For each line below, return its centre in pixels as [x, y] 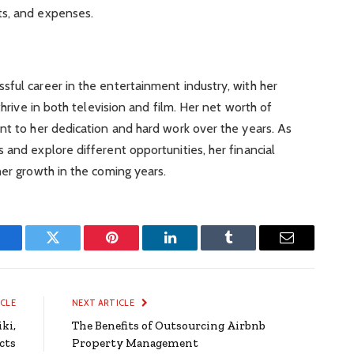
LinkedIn [195, 249]
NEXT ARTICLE [104, 303]
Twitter [72, 249]
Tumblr [248, 249]
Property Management [135, 343]
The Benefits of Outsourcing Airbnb [169, 326]
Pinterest [135, 249]
